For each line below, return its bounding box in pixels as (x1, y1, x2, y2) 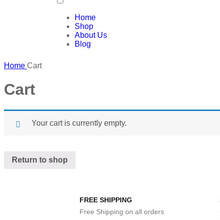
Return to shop (12, 155, 68, 164)
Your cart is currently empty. (31, 118, 127, 127)
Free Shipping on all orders (79, 207, 164, 216)
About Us (75, 31, 107, 39)
